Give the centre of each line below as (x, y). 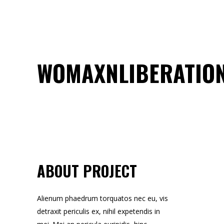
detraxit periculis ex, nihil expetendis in (98, 211)
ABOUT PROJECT (87, 171)
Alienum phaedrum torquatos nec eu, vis (102, 198)
